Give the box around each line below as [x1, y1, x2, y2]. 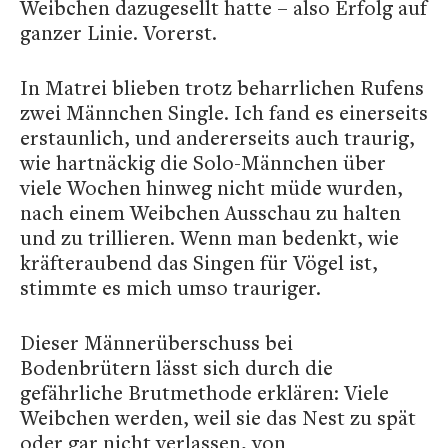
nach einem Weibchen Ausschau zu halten [20, 199, 401, 226]
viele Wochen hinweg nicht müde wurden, [20, 174, 403, 201]
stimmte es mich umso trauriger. [20, 274, 321, 301]
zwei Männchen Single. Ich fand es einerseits [20, 99, 428, 126]
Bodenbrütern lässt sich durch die [20, 354, 333, 381]
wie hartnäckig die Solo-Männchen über [20, 149, 386, 176]
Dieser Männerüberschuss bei [20, 329, 293, 356]
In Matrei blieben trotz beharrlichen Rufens [20, 74, 424, 101]
